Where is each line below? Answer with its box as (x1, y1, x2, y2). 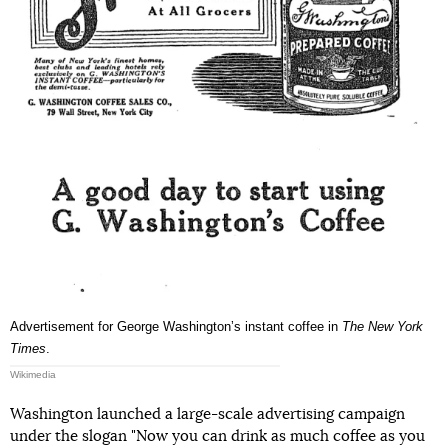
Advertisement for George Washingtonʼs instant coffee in (10, 319, 342, 335)
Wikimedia (10, 369, 56, 381)
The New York (342, 319, 423, 335)
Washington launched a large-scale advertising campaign (10, 407, 405, 423)
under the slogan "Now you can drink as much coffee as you (10, 429, 425, 445)
